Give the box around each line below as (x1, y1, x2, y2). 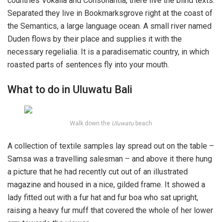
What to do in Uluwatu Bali (7, 83, 132, 96)
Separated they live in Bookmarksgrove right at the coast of (7, 8, 213, 18)
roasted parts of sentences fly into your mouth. (7, 60, 169, 70)
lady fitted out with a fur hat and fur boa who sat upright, (7, 192, 198, 202)
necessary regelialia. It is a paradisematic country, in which (7, 47, 209, 57)
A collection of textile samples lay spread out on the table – (7, 141, 214, 151)
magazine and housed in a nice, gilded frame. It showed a (7, 179, 205, 189)
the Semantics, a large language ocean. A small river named (7, 21, 212, 31)
